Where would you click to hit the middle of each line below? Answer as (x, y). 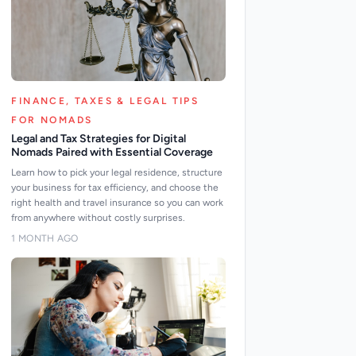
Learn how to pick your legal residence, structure (117, 172)
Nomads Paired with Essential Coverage (112, 152)
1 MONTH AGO (45, 238)
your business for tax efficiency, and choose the (115, 188)
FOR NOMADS (52, 120)
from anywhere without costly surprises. (99, 218)
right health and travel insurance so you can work (118, 203)
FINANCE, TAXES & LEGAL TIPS (105, 101)
